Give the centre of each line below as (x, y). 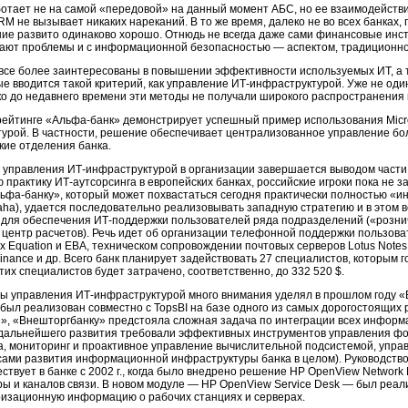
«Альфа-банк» (83, 120)
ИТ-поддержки (131, 220)
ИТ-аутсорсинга (96, 182)
